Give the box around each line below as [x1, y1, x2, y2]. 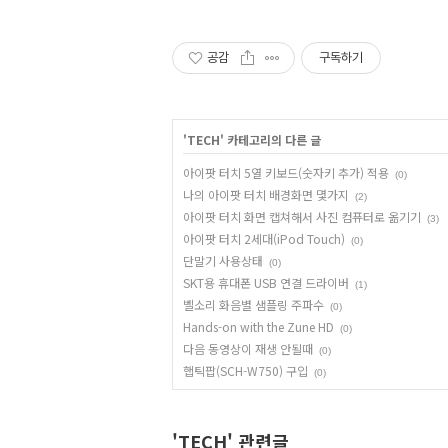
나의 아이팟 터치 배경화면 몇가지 [183, 185, 349, 203]
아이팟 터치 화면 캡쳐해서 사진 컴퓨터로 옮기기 [183, 207, 421, 225]
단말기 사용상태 [183, 251, 263, 269]
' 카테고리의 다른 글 [220, 130, 321, 148]
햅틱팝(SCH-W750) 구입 [183, 361, 308, 379]
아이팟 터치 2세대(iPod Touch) [183, 229, 345, 247]
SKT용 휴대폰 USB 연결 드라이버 [183, 273, 349, 291]
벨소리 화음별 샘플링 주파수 [183, 295, 324, 313]
